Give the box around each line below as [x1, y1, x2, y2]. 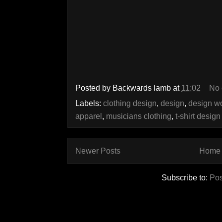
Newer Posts [75, 147, 120, 155]
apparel [75, 111, 102, 120]
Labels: [75, 99, 103, 108]
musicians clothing [106, 111, 171, 120]
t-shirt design [175, 111, 221, 120]
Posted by [75, 83, 112, 93]
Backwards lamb [112, 83, 171, 93]
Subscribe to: [162, 172, 210, 182]
